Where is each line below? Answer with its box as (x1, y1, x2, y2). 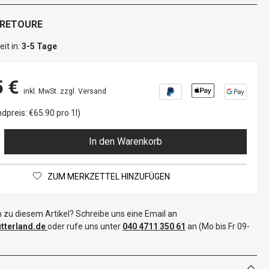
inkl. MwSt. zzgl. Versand (23, 87, 106, 95)
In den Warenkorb (89, 136, 163, 147)
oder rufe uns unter (47, 222, 122, 231)
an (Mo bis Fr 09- (186, 222, 250, 231)
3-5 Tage (22, 41, 57, 51)
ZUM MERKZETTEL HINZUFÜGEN (47, 172, 170, 181)
